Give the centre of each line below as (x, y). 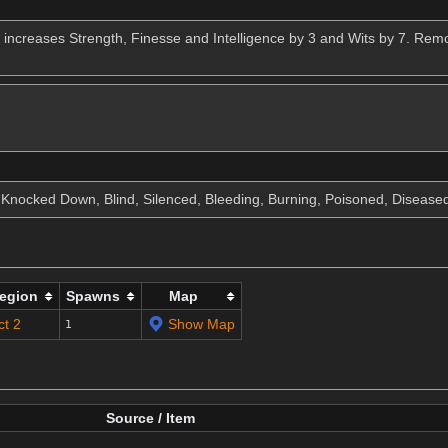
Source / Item (150, 418)
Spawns (92, 296)
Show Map (201, 324)
